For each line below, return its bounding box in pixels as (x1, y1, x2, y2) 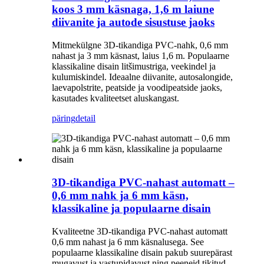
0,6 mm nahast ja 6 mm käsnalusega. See (52, 236, 204, 247)
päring (52, 113, 75, 124)
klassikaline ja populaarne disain (52, 202, 211, 214)
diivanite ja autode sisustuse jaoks (52, 16, 214, 29)
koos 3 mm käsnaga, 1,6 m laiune (52, 3, 214, 16)
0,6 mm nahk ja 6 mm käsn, (52, 189, 189, 202)
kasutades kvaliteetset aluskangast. (52, 93, 179, 104)
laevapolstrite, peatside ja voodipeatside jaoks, (52, 82, 222, 93)
